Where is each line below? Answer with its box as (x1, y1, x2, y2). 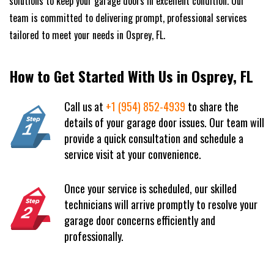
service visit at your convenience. (64, 146, 201, 162)
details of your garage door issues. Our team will (64, 114, 264, 130)
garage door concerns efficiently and (64, 212, 215, 228)
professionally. (64, 228, 124, 244)
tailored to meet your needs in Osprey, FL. (9, 27, 165, 42)
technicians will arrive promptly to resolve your (64, 196, 257, 212)
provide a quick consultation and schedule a (64, 130, 243, 146)
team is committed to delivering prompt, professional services (9, 10, 247, 25)
